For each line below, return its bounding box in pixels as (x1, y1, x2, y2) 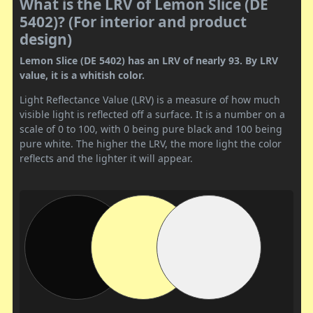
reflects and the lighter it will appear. (20, 152, 193, 166)
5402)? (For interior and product (20, 12, 247, 32)
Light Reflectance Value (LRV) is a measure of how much (20, 93, 280, 107)
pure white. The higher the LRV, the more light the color (20, 137, 282, 151)
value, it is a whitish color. (20, 68, 145, 82)
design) (20, 29, 72, 50)
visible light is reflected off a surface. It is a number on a (20, 108, 285, 122)
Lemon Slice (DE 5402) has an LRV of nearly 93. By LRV (20, 54, 278, 68)
